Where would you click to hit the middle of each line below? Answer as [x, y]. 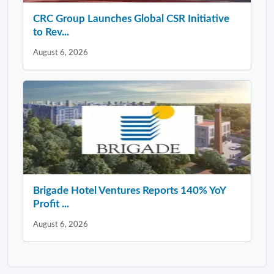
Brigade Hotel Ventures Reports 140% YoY [129, 190]
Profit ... [51, 204]
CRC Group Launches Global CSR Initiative [131, 18]
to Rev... [51, 32]
